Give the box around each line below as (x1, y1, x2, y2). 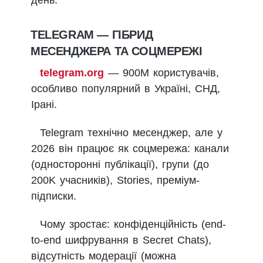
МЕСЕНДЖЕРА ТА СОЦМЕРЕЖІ (31, 45, 203, 58)
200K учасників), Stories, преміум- (31, 174, 200, 187)
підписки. (31, 190, 76, 203)
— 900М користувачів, (104, 67, 219, 79)
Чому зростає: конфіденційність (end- (40, 218, 226, 231)
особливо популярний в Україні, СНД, (31, 83, 220, 95)
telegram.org (40, 67, 104, 79)
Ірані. (31, 99, 57, 111)
